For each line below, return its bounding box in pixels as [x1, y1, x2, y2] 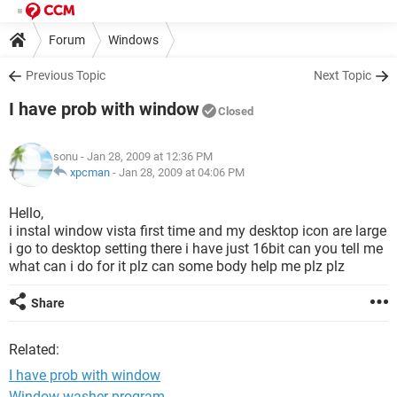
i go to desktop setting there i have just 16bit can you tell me [9, 240, 383, 257]
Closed [218, 105, 253, 118]
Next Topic [314, 68, 371, 82]
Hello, [9, 205, 43, 222]
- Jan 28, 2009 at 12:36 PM [78, 150, 213, 163]
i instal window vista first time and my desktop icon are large [9, 222, 386, 239]
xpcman [70, 166, 110, 179]
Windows [108, 32, 159, 47]
